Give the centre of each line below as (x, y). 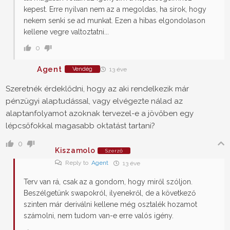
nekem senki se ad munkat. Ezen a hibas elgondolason (114, 21)
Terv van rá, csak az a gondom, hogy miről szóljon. (108, 182)
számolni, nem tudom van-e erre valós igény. (99, 216)
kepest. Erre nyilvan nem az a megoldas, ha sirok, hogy (115, 9)
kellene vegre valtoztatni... (66, 32)
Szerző (114, 150)
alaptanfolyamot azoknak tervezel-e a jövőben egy (100, 114)
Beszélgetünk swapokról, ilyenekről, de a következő (110, 193)
